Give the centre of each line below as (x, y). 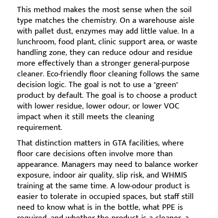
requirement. (40, 128)
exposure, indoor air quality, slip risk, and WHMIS (102, 175)
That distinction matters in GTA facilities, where (100, 143)
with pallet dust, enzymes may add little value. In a (106, 31)
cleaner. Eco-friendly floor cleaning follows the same (108, 74)
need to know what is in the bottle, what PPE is (100, 208)
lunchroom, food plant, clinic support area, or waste (107, 42)
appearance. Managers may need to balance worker (108, 165)
